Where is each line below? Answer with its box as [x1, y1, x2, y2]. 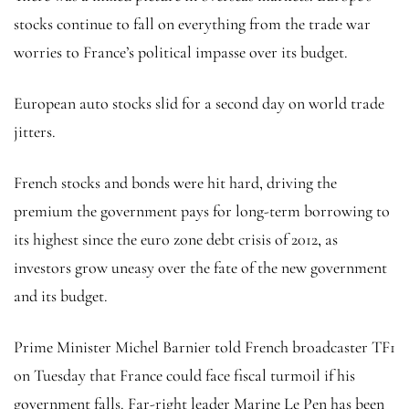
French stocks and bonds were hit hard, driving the [14, 172, 337, 193]
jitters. [14, 121, 56, 142]
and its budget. [14, 285, 108, 306]
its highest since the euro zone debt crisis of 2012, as [14, 228, 338, 249]
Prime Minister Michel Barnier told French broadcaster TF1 [14, 336, 395, 357]
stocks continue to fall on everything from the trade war [14, 13, 371, 34]
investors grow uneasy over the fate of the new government [14, 257, 387, 278]
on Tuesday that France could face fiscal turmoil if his [14, 364, 355, 385]
